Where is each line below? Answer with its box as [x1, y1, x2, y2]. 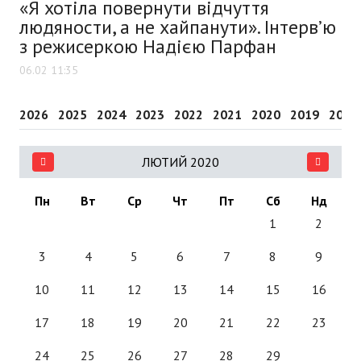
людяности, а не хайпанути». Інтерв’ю [19, 14, 336, 39]
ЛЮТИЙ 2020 [142, 153, 219, 170]
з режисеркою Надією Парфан [19, 33, 276, 59]
